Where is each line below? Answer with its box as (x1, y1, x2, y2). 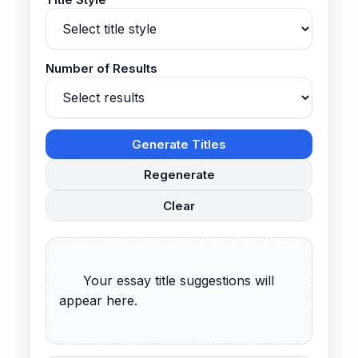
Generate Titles (132, 137, 226, 153)
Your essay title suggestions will (59, 272, 83, 289)
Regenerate (143, 167, 215, 183)
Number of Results (46, 61, 157, 77)
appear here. (59, 292, 137, 309)
